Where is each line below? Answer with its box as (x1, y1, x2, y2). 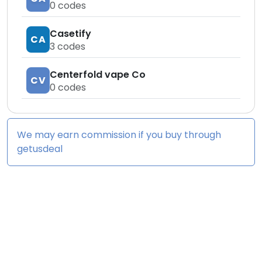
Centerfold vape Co (50, 67, 146, 81)
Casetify (50, 26, 91, 40)
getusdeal (17, 142, 63, 156)
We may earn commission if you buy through (17, 128, 221, 142)
